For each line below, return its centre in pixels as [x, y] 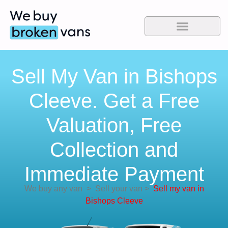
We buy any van [53, 189]
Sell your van [117, 189]
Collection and [114, 150]
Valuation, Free [114, 125]
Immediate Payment [114, 174]
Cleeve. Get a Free [114, 101]
